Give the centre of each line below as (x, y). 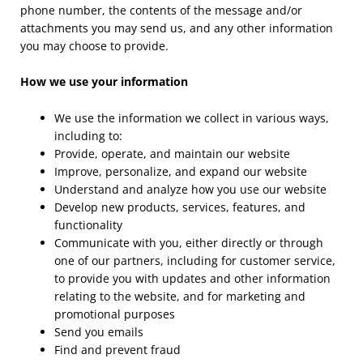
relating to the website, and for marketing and (180, 296)
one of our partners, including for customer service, (195, 260)
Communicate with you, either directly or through (189, 242)
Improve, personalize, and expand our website (181, 171)
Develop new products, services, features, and (180, 207)
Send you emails (99, 331)
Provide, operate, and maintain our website (172, 153)
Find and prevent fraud (117, 349)
